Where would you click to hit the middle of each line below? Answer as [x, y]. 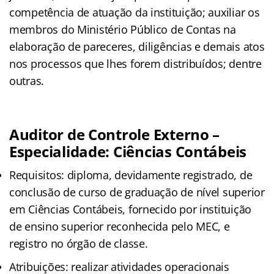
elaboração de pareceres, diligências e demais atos [137, 46]
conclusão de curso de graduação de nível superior [137, 192]
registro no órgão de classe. [79, 243]
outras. [27, 80]
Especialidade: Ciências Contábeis [128, 151]
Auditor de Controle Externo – [115, 134]
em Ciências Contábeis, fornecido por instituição [131, 209]
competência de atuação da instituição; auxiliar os [135, 12]
